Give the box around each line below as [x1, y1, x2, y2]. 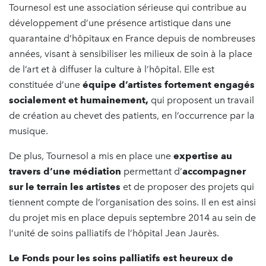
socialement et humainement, [9, 94, 148, 106]
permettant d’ [121, 165, 182, 177]
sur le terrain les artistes [9, 180, 121, 192]
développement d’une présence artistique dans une [9, 17, 231, 28]
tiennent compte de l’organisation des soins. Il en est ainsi [9, 196, 256, 208]
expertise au [173, 150, 232, 161]
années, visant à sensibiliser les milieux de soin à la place [9, 47, 252, 59]
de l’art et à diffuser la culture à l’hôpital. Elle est [9, 63, 214, 75]
